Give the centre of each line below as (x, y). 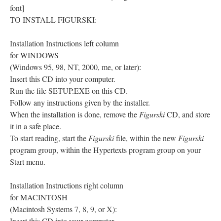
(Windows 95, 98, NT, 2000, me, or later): (75, 67)
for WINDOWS (34, 55)
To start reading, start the (49, 138)
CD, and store (187, 114)
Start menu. (28, 161)
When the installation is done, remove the (74, 114)
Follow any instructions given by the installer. (80, 102)
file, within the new (146, 138)
